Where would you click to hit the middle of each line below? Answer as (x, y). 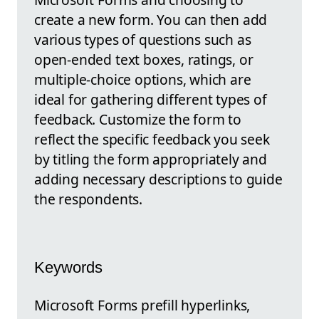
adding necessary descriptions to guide (158, 179)
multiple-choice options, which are (143, 79)
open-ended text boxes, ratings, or (144, 59)
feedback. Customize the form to (138, 119)
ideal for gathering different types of (151, 99)
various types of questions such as (143, 39)
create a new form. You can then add (151, 19)
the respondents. (88, 199)
